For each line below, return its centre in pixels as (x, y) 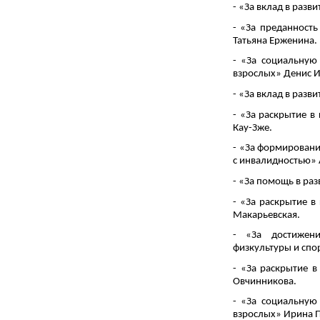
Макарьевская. (266, 215)
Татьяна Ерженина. (275, 41)
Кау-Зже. (252, 128)
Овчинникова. (265, 281)
